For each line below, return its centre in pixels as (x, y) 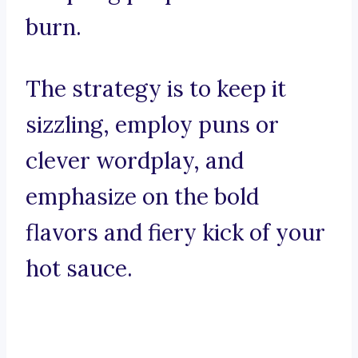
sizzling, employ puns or (152, 125)
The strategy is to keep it (156, 89)
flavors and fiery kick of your (175, 233)
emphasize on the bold (142, 197)
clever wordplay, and (135, 161)
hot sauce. (79, 269)
